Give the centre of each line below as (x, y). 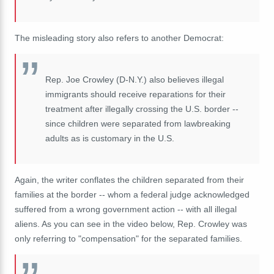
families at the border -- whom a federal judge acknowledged (132, 194)
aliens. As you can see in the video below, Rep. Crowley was (131, 224)
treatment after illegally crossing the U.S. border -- (142, 109)
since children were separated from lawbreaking (138, 123)
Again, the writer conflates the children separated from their (129, 180)
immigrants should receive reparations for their (135, 94)
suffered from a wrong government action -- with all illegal (126, 209)
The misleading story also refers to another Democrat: (119, 38)
